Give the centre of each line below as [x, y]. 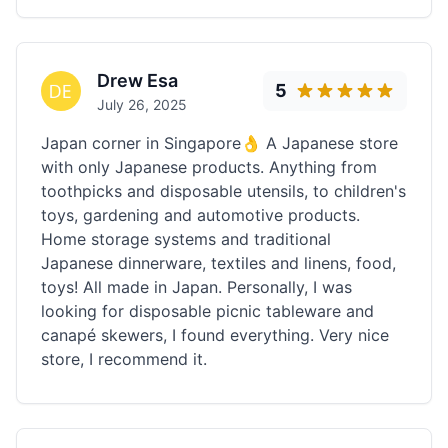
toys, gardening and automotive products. [200, 215]
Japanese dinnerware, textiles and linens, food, [218, 263]
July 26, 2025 [142, 104]
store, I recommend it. [124, 359]
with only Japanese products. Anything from [209, 167]
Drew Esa [137, 80]
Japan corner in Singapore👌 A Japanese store [219, 143]
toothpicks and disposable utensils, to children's [223, 191]
